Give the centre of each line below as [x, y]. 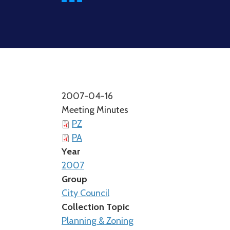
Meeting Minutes [95, 110]
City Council [85, 193]
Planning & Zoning [98, 221]
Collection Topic [95, 207]
